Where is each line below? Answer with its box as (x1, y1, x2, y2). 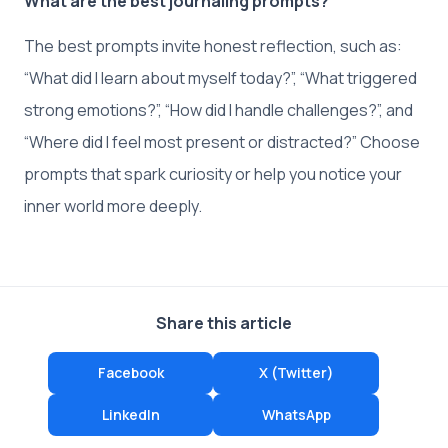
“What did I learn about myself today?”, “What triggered (24, 66, 417, 89)
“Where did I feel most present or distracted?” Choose (24, 130, 420, 153)
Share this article (156, 311, 292, 334)
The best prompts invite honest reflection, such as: (24, 34, 402, 57)
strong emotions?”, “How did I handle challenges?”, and (24, 98, 413, 121)
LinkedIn (101, 404, 160, 424)
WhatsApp (261, 404, 331, 424)
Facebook (97, 362, 164, 382)
